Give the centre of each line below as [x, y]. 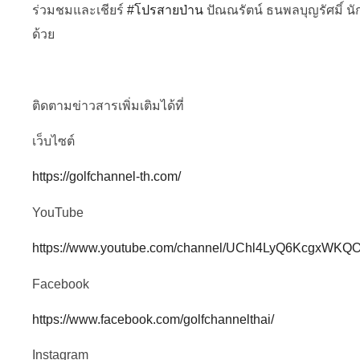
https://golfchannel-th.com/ [106, 177]
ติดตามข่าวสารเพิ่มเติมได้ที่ [108, 105]
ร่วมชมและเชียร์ [80, 10]
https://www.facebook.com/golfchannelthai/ [153, 320]
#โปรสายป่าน [165, 10]
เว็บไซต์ [53, 141]
